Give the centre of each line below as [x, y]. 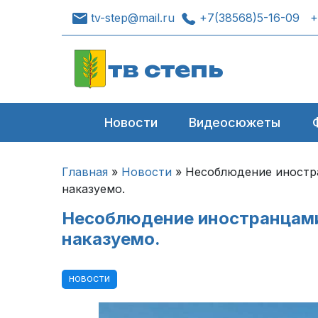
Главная [85, 172]
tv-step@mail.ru [133, 17]
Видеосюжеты [235, 122]
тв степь [166, 69]
